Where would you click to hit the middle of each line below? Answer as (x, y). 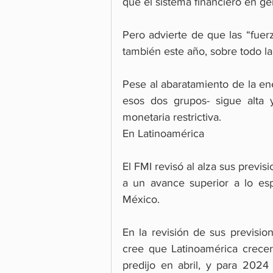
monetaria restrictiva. (172, 117)
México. (141, 199)
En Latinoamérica (165, 133)
